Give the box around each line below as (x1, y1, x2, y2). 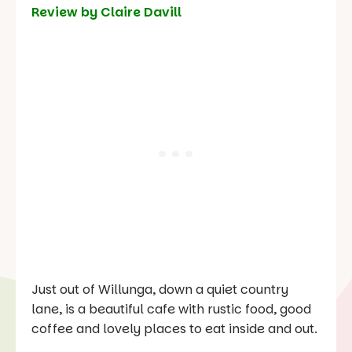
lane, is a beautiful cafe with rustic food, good (31, 299, 311, 318)
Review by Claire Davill (31, 2, 181, 21)
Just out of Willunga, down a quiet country (31, 280, 288, 299)
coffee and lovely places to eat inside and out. (31, 319, 317, 338)
